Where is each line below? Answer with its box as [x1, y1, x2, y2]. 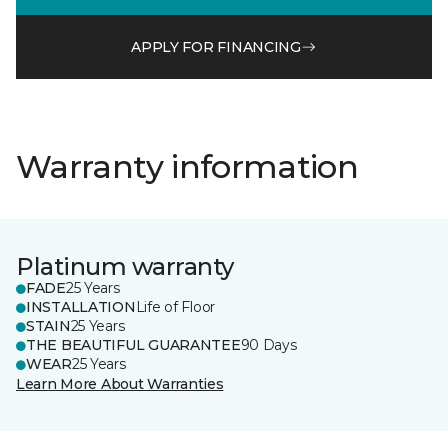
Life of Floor [135, 298, 216, 316]
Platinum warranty [16, 252, 234, 281]
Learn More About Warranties [16, 375, 224, 393]
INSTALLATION [26, 298, 136, 316]
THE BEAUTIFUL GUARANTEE [26, 336, 241, 354]
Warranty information [16, 147, 359, 186]
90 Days [240, 336, 297, 354]
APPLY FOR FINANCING [131, 37, 301, 56]
